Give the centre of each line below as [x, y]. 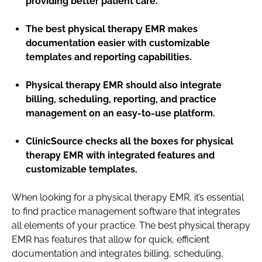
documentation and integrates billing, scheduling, [118, 254]
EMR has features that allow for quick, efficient [111, 239]
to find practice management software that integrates [126, 211]
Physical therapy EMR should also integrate [124, 85]
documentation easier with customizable [118, 43]
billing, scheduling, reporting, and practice [121, 99]
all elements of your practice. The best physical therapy [131, 225]
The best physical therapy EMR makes [112, 29]
